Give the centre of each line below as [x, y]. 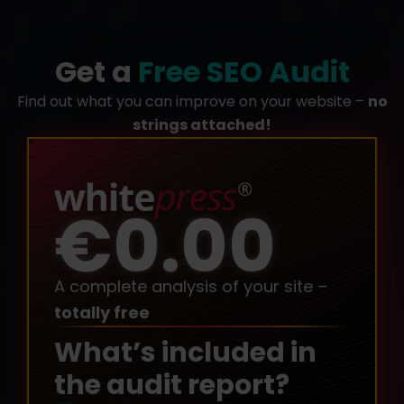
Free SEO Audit [243, 72]
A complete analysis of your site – [191, 287]
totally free [102, 313]
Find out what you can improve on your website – [192, 101]
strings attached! [202, 125]
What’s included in [185, 353]
